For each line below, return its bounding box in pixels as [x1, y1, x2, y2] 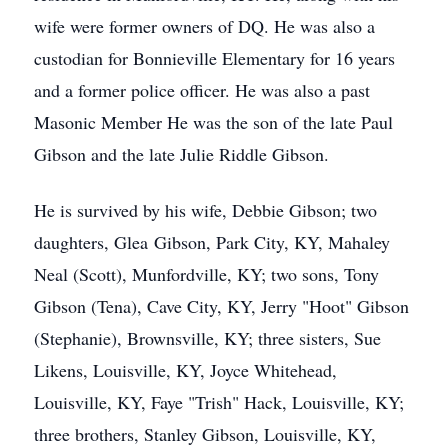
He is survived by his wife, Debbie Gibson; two [34, 198, 377, 222]
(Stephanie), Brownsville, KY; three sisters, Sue [34, 326, 381, 350]
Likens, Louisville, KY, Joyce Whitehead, [34, 358, 337, 382]
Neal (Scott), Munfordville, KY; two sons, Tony [34, 262, 379, 286]
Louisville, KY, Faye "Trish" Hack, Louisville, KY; [34, 390, 404, 414]
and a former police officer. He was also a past [34, 78, 370, 102]
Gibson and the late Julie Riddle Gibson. [34, 142, 329, 166]
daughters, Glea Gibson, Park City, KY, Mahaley [34, 230, 390, 254]
